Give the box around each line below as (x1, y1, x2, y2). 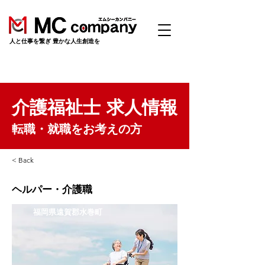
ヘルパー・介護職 (12, 184, 92, 195)
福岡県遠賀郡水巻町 (33, 208, 102, 216)
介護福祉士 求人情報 (12, 98, 177, 117)
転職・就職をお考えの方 (12, 122, 142, 135)
